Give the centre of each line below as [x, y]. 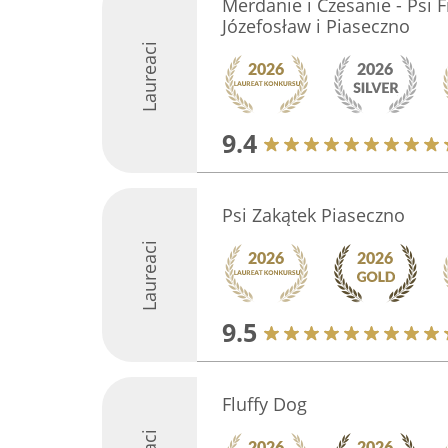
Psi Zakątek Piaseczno [313, 215]
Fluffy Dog [264, 404]
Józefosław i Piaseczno [316, 26]
